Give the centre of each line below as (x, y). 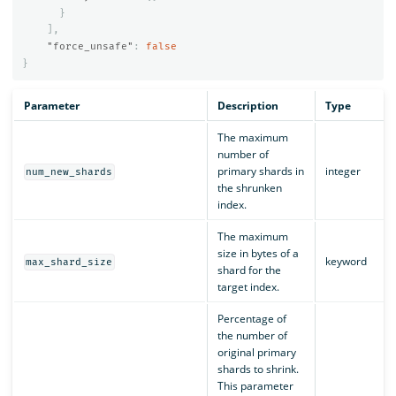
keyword (346, 262)
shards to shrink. (258, 369)
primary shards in (260, 171)
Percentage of (251, 319)
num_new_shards (69, 172)
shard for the (249, 270)
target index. (248, 287)
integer (343, 171)
